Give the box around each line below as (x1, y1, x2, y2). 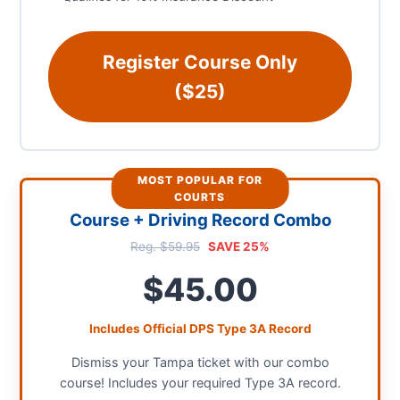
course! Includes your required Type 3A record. (59, 375, 341, 390)
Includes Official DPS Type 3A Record (88, 321, 312, 336)
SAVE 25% (208, 239, 270, 254)
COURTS (174, 190, 226, 204)
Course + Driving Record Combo (69, 210, 331, 230)
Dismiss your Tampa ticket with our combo (71, 354, 329, 370)
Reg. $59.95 (130, 239, 200, 254)
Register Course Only (103, 51, 297, 73)
